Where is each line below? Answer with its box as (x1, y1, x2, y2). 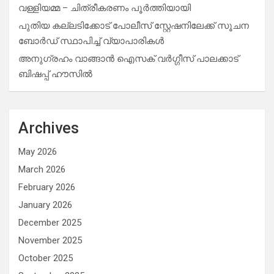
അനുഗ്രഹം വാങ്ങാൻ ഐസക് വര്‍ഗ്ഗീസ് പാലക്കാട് (18, 53, 239, 64)
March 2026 (18, 164, 65, 175)
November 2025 (18, 235, 82, 246)
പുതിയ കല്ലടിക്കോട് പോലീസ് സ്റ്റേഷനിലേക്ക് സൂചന (18, 20, 249, 31)
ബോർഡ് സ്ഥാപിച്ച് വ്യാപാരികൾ (18, 35, 164, 46)
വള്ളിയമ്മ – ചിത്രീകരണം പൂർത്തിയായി (18, 2, 191, 13)
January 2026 (18, 199, 72, 210)
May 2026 (18, 146, 57, 157)
